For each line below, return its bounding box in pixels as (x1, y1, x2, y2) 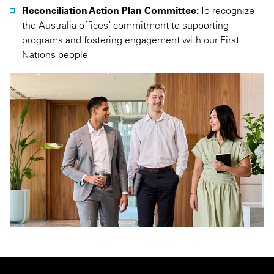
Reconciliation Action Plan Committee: (22, 4, 199, 17)
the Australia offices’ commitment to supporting (22, 19, 229, 31)
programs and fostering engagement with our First (22, 34, 239, 46)
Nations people (22, 48, 88, 61)
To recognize (199, 4, 254, 17)
